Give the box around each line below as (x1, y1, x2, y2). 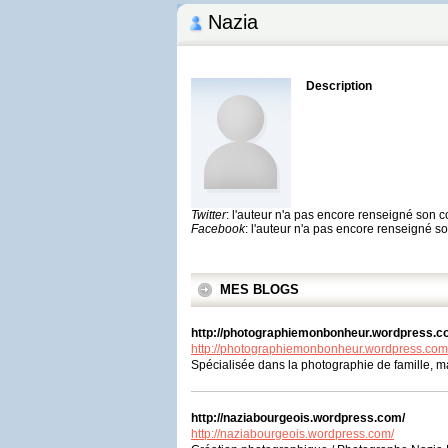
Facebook (191, 222, 245, 236)
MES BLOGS (220, 282, 299, 297)
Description (306, 79, 372, 93)
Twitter (191, 208, 226, 222)
